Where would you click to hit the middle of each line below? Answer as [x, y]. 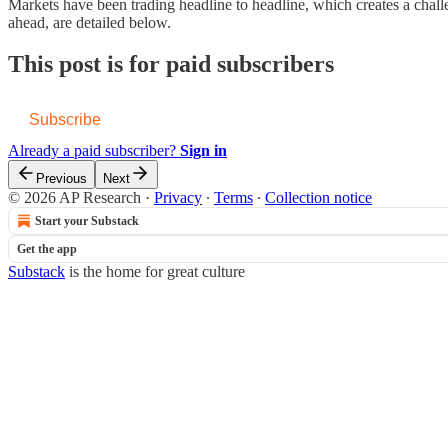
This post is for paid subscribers [171, 64]
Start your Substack [87, 221]
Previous [61, 179]
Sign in [203, 151]
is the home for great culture [155, 272]
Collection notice [318, 198]
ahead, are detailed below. [89, 22]
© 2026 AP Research [74, 198]
